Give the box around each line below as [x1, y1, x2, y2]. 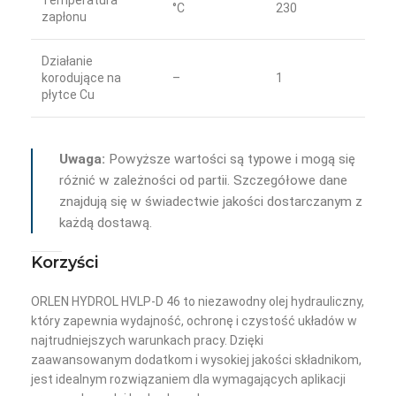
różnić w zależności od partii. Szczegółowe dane [59, 172, 347, 189]
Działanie [42, 54, 93, 69]
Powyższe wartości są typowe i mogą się [105, 151, 355, 168]
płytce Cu [42, 88, 95, 103]
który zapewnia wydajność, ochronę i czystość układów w [31, 314, 357, 329]
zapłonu [42, 10, 87, 25]
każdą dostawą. [59, 215, 152, 232]
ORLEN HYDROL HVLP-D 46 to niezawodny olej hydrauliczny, [31, 294, 364, 309]
